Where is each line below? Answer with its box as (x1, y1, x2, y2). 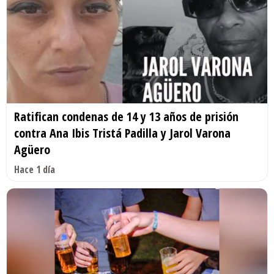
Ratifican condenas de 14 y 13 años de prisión (14, 108, 239, 125)
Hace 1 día (14, 163, 55, 177)
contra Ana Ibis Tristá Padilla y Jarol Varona (14, 125, 231, 142)
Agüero (14, 141, 50, 158)
